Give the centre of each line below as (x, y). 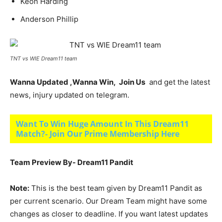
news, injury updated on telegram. (70, 95)
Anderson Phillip (49, 19)
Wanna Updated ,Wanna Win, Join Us (78, 82)
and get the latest (178, 82)
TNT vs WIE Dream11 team (44, 58)
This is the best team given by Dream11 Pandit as (116, 188)
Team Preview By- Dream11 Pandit (72, 162)
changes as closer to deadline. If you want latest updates (109, 214)
